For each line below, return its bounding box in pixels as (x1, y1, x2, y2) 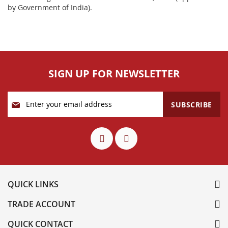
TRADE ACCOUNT (8, 198, 75, 210)
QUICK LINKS (8, 178, 59, 190)
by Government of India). (8, 2, 92, 12)
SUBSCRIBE (171, 99, 212, 109)
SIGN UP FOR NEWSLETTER (48, 66, 180, 80)
